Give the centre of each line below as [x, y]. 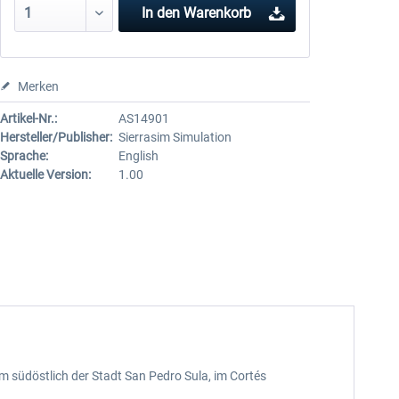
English [138, 156]
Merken [38, 86]
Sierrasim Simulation [175, 137]
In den [161, 13]
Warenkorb [218, 13]
